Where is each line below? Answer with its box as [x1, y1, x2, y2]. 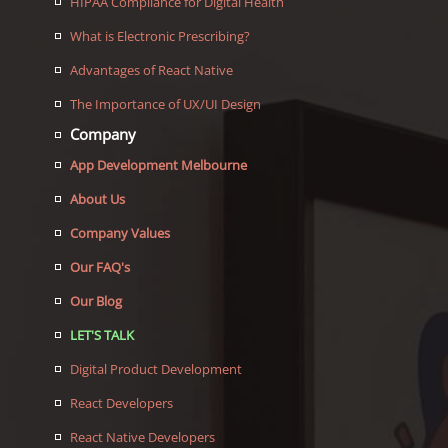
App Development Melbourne [70, 156, 247, 175]
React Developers [70, 394, 173, 413]
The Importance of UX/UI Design [70, 95, 261, 114]
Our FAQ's [70, 258, 130, 277]
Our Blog [70, 292, 122, 311]
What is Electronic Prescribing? [70, 27, 250, 46]
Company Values [70, 224, 170, 243]
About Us [70, 190, 125, 209]
